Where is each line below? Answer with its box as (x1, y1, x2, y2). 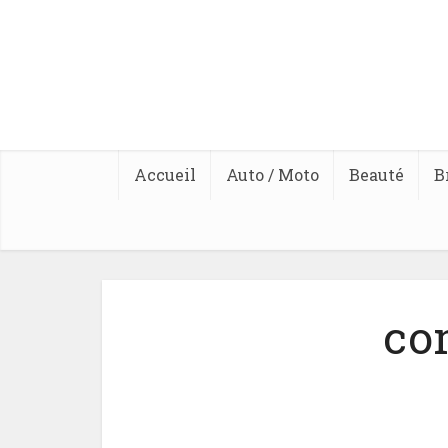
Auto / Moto (226, 164, 319, 185)
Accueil (134, 164, 196, 185)
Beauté (349, 164, 404, 185)
